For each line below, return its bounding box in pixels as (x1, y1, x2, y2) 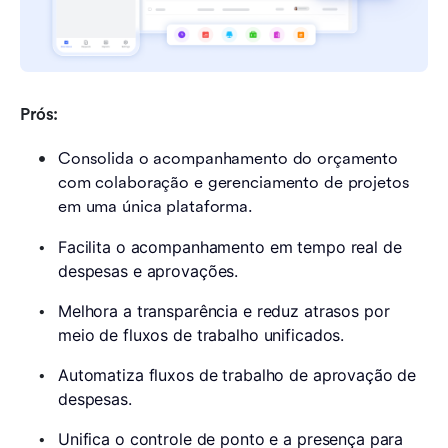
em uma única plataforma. (58, 197, 253, 217)
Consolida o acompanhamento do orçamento (58, 149, 399, 169)
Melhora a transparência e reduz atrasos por (58, 301, 390, 322)
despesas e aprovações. (58, 261, 239, 282)
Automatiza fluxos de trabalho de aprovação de (58, 365, 417, 386)
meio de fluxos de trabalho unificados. (58, 325, 345, 346)
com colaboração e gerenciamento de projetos (58, 173, 410, 193)
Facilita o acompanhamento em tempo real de (58, 237, 402, 258)
